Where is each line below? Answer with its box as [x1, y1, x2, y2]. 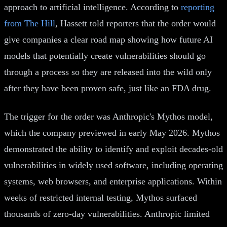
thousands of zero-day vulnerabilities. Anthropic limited [4, 208, 210, 219]
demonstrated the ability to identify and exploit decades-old [4, 143, 223, 154]
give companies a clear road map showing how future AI [4, 34, 213, 45]
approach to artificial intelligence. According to [4, 2, 181, 12]
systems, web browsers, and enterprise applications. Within [4, 176, 222, 186]
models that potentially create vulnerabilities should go [4, 50, 206, 61]
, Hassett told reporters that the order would [55, 18, 216, 28]
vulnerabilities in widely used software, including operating [4, 160, 223, 170]
